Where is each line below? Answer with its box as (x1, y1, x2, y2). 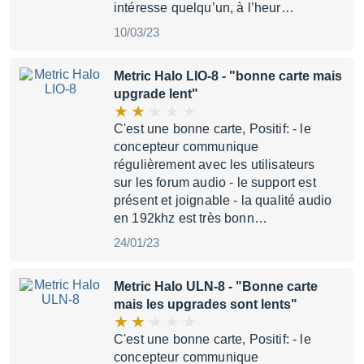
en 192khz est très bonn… (114, 211, 267, 225)
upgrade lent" (114, 87, 198, 101)
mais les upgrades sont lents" (114, 297, 297, 311)
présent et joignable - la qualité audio (114, 193, 332, 207)
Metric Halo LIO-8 (114, 69, 219, 83)
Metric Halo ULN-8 (114, 279, 225, 293)
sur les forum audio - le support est (114, 175, 316, 189)
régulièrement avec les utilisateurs (114, 158, 315, 171)
